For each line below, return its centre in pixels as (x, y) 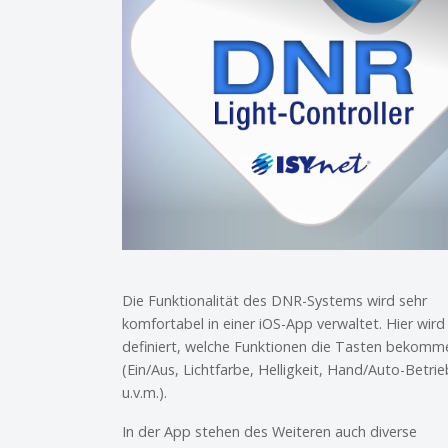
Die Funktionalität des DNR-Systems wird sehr (274, 300)
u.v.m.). (144, 392)
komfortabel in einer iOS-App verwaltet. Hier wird (283, 323)
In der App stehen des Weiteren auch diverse (269, 431)
